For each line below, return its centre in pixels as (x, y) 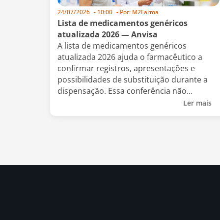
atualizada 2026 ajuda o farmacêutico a (130, 57)
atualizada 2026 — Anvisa (108, 34)
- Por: (124, 12)
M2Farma (145, 12)
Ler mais (198, 103)
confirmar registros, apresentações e (126, 68)
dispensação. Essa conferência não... (125, 91)
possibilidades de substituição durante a (133, 79)
